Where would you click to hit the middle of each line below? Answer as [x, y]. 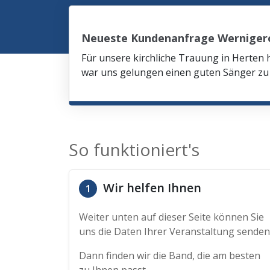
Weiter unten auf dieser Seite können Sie [171, 217]
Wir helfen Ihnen [151, 188]
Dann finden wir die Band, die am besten [170, 256]
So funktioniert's [134, 149]
